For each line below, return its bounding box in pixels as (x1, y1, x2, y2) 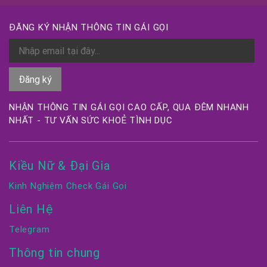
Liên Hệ (9, 201, 54, 216)
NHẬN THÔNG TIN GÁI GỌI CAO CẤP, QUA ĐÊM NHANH (9, 101, 249, 113)
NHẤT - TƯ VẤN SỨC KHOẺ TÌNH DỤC (9, 114, 173, 126)
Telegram (9, 223, 50, 235)
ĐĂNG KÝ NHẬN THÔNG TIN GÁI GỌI (9, 21, 169, 33)
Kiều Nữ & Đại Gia (9, 158, 110, 173)
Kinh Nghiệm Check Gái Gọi (9, 180, 127, 191)
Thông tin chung (9, 245, 100, 260)
